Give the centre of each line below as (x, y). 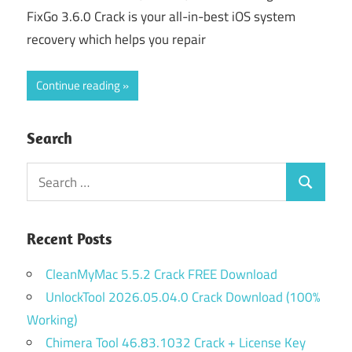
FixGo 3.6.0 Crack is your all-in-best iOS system (161, 16)
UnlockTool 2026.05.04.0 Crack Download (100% (183, 297)
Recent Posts (69, 239)
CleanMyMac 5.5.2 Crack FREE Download (161, 275)
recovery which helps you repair (116, 39)
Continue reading (78, 86)
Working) (52, 320)
